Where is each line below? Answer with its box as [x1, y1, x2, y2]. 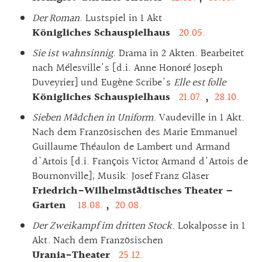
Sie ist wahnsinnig [32, 44, 113, 62]
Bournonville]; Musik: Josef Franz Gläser [32, 167, 209, 185]
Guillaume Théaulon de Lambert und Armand [32, 138, 230, 156]
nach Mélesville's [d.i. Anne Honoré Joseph [32, 59, 223, 77]
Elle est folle [174, 74, 226, 91]
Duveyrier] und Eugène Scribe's [32, 74, 174, 91]
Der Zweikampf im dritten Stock [32, 217, 172, 235]
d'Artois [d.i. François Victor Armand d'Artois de [32, 153, 248, 170]
